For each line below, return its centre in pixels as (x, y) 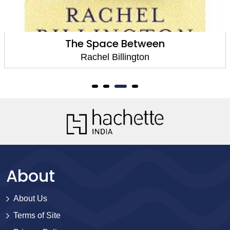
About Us (30, 198)
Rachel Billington (115, 57)
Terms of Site (37, 215)
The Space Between (115, 44)
